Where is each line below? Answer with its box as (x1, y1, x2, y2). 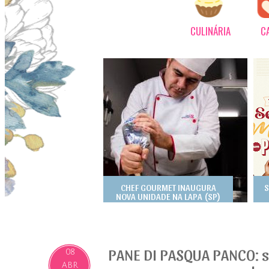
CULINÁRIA (190, 23, 231, 38)
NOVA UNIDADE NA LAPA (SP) (116, 191, 220, 202)
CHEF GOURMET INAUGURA (120, 182, 216, 193)
